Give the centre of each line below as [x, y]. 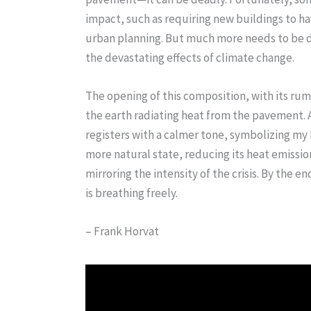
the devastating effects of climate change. [190, 57]
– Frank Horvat [122, 232]
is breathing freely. [132, 193]
